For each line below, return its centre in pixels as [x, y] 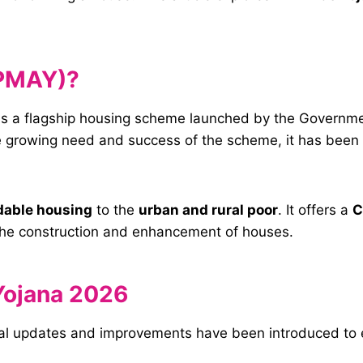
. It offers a [315, 210]
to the [115, 210]
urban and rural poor [208, 210]
